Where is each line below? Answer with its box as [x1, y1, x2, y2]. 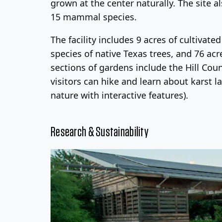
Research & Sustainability [51, 125, 149, 139]
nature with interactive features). [51, 89, 188, 101]
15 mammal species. [51, 11, 137, 23]
